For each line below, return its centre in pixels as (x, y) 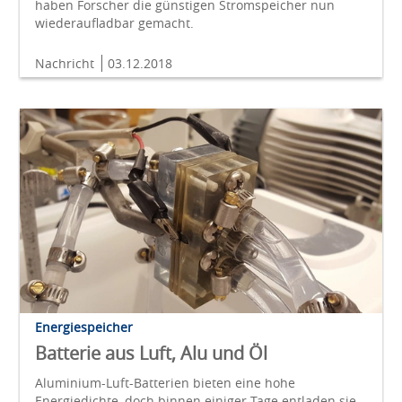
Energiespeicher (84, 327)
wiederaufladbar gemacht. (114, 23)
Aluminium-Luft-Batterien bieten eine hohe (165, 382)
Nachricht (66, 64)
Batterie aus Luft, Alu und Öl (151, 353)
